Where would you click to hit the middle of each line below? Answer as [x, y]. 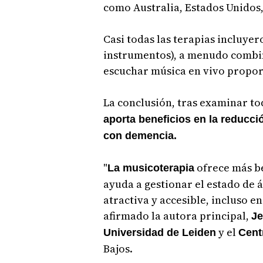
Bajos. [118, 248]
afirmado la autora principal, [177, 215]
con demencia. [140, 135]
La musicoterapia [151, 168]
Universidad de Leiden [159, 232]
